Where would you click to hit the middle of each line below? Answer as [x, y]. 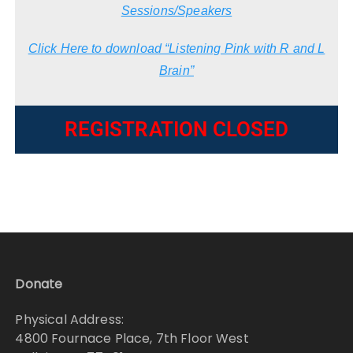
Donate [39, 284]
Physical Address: [70, 320]
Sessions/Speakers [176, 11]
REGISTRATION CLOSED [176, 130]
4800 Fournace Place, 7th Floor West [132, 339]
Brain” [176, 71]
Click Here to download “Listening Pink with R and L [176, 49]
